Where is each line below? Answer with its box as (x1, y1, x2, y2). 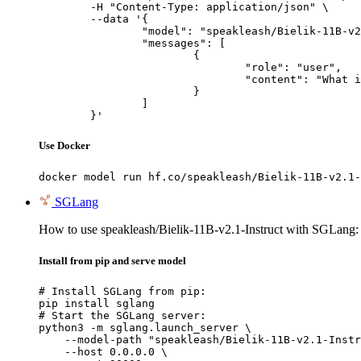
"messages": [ (39, 37, 142, 50)
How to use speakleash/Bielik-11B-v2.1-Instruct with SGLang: (39, 222, 359, 236)
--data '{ (39, 13, 90, 26)
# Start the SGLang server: (39, 309, 206, 322)
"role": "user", (39, 61, 245, 74)
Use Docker (39, 139, 90, 152)
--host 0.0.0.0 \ (39, 345, 168, 358)
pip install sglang (39, 297, 155, 309)
